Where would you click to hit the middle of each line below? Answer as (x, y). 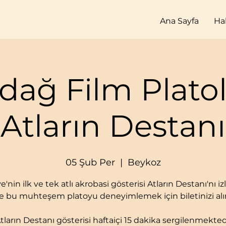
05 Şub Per (90, 162)
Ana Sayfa (179, 21)
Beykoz (144, 162)
